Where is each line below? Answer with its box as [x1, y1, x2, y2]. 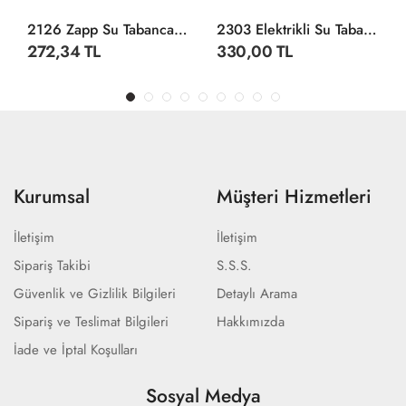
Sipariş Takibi [14, 256, 91, 275]
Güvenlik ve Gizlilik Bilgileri [14, 284, 176, 304]
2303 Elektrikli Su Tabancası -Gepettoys [363, 19, 377, 40]
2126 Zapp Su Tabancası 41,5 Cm [174, 19, 188, 40]
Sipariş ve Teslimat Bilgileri [14, 312, 169, 332]
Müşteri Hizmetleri [217, 183, 372, 210]
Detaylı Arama [217, 284, 297, 304]
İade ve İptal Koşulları [14, 340, 138, 360]
